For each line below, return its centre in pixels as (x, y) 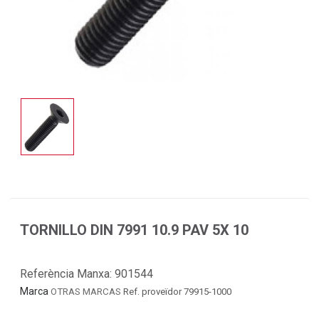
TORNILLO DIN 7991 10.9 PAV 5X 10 (134, 230)
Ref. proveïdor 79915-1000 (177, 291)
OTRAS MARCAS (87, 291)
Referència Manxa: (67, 273)
